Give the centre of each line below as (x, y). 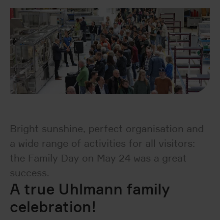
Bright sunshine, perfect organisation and (107, 128)
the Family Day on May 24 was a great (98, 158)
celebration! (53, 206)
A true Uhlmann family (90, 189)
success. (29, 173)
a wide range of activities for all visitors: (102, 143)
